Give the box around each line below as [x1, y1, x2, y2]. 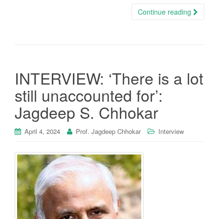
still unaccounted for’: [15, 84, 163, 107]
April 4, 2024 [24, 127, 60, 136]
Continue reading [138, 7, 193, 17]
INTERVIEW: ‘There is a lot [15, 66, 203, 89]
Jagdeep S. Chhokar [15, 101, 158, 124]
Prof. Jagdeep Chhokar [76, 127, 141, 136]
